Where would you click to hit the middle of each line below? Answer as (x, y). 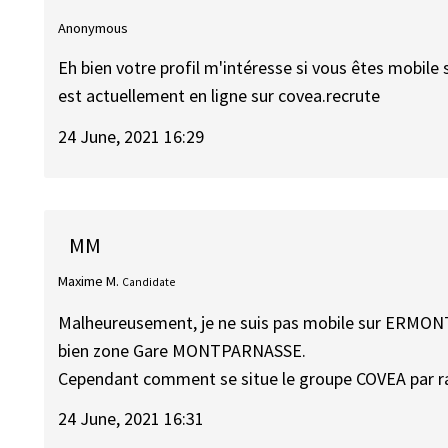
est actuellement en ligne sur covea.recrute (219, 96)
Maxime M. (89, 281)
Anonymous (93, 27)
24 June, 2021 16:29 (131, 136)
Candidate (149, 282)
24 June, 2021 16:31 (131, 419)
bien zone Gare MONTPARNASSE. (182, 350)
